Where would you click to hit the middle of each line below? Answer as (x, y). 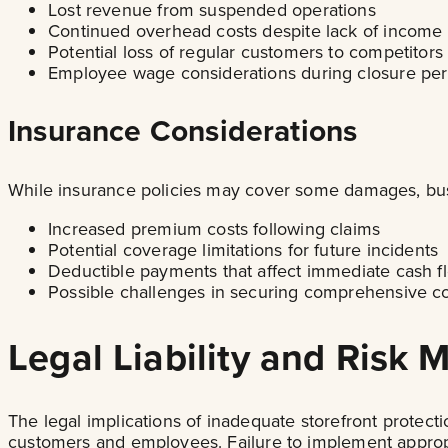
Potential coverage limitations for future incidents (243, 250)
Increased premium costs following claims (214, 229)
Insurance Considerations (183, 131)
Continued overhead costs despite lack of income (245, 31)
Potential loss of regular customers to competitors (245, 52)
